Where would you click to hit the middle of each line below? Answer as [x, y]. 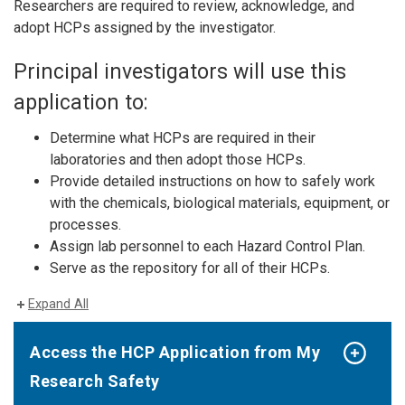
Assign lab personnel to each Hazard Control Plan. [207, 247]
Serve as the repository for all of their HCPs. [190, 268]
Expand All [58, 305]
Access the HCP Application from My [175, 353]
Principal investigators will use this [180, 72]
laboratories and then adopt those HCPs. [178, 160]
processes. [85, 225]
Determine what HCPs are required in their [183, 138]
